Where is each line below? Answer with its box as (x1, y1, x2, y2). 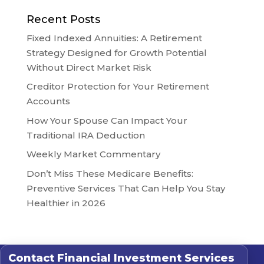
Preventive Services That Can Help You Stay (26, 182, 225, 194)
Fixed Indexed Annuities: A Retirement (26, 32, 202, 44)
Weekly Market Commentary (26, 148, 160, 160)
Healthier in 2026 (26, 197, 105, 209)
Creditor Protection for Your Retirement (26, 81, 209, 93)
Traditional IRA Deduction (26, 129, 145, 141)
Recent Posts (26, 12, 100, 26)
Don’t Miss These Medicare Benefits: (26, 167, 193, 179)
